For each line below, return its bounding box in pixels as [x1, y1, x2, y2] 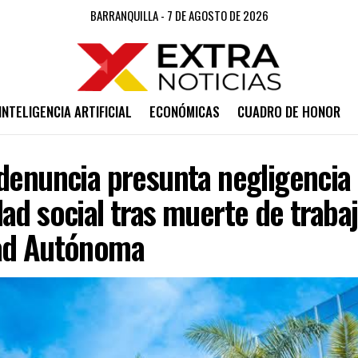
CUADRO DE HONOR [237, 101, 340, 121]
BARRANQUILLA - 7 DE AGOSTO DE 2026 [89, 6, 268, 24]
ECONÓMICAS [149, 101, 220, 121]
